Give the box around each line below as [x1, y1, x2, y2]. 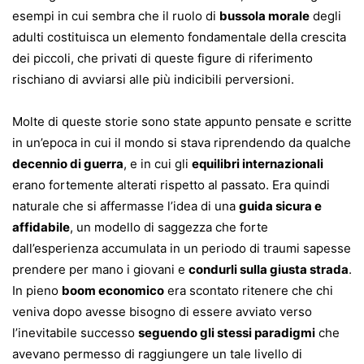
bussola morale [219, 8, 310, 24]
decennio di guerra [12, 156, 123, 171]
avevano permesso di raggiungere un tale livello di [12, 346, 302, 362]
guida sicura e [239, 198, 322, 214]
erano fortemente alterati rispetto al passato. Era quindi [12, 177, 330, 193]
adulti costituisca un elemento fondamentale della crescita [12, 29, 346, 45]
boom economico [62, 283, 164, 298]
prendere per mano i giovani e [12, 262, 188, 277]
